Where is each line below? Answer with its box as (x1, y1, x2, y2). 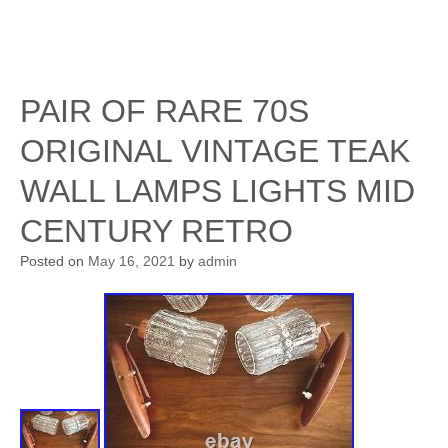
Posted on (20, 253, 88, 269)
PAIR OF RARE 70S (20, 93, 309, 129)
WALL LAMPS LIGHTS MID (20, 173, 415, 209)
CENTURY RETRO (20, 213, 293, 249)
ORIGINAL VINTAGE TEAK (20, 133, 410, 169)
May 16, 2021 (88, 253, 175, 269)
